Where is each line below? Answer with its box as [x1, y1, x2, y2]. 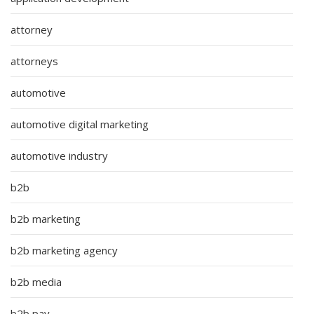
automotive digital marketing [11, 116, 149, 131]
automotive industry [11, 148, 108, 163]
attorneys [11, 53, 58, 68]
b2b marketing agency [11, 243, 118, 257]
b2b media [11, 274, 62, 289]
